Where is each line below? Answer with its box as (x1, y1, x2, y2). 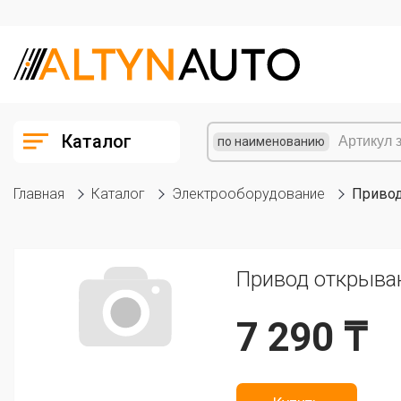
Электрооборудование (172, 184, 325, 202)
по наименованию (218, 133, 325, 149)
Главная (13, 184, 64, 202)
